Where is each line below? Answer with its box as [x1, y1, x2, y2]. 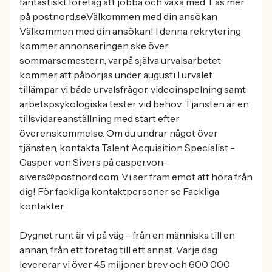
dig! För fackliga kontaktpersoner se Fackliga [19, 185, 219, 197]
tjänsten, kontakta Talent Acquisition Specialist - [19, 141, 235, 154]
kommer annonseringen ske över [19, 39, 169, 52]
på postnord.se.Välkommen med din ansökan [19, 10, 217, 22]
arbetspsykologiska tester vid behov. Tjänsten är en [19, 98, 249, 110]
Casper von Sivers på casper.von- [19, 156, 168, 168]
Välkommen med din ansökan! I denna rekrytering [19, 25, 241, 37]
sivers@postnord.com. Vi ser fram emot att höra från [19, 171, 253, 183]
